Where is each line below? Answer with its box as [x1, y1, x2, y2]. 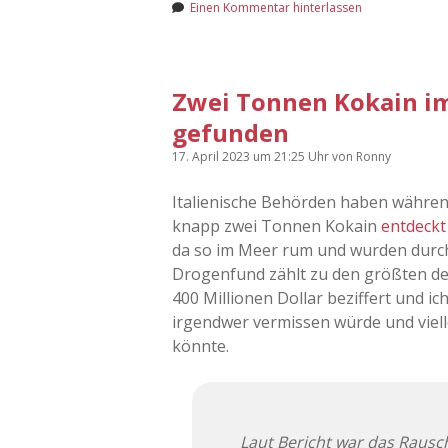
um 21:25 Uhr [253, 147, 332, 165]
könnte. [172, 334, 229, 357]
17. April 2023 [172, 147, 253, 165]
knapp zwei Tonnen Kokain [172, 214, 381, 237]
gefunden [172, 115, 289, 149]
